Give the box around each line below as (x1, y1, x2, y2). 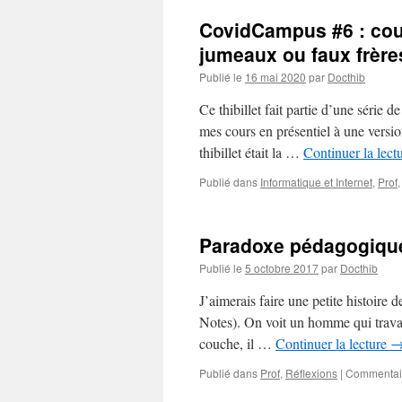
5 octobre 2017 (245, 260, 319, 275)
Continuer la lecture (275, 334, 390, 353)
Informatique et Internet (260, 174, 372, 189)
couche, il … (199, 334, 275, 353)
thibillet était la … (199, 143, 303, 162)
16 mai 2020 (245, 69, 306, 84)
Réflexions (285, 365, 337, 380)
